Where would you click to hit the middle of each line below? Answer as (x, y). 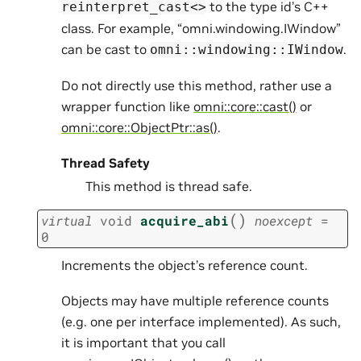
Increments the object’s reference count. (185, 265)
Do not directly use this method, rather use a (197, 85)
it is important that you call (143, 342)
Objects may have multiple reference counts (195, 300)
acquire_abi (185, 220)
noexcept (284, 220)
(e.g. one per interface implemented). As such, (201, 321)
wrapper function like (127, 106)
